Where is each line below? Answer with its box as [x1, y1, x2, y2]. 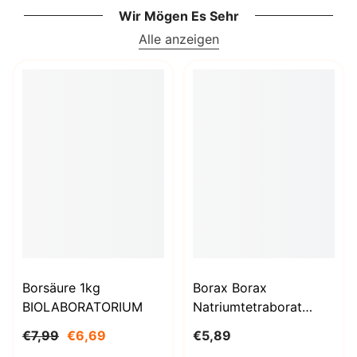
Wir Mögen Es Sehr [118, 8, 239, 25]
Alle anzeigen [138, 31, 219, 48]
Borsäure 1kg [22, 279, 100, 296]
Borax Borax [193, 279, 267, 296]
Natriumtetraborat [193, 298, 302, 315]
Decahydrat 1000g [193, 317, 304, 334]
